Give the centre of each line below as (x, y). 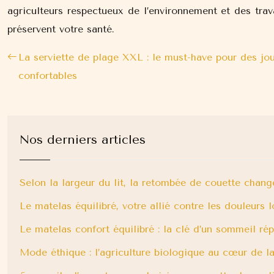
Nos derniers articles (83, 140)
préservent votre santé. (61, 29)
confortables (48, 76)
